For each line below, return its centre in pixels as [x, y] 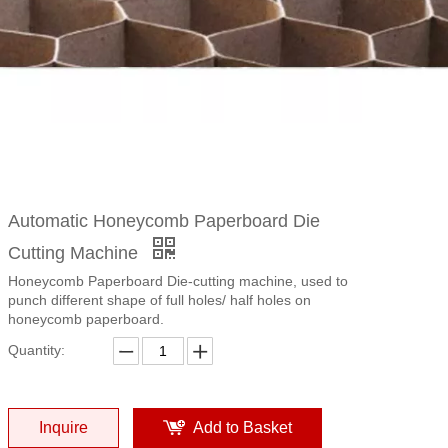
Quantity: [36, 350]
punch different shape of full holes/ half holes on [159, 300]
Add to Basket [242, 428]
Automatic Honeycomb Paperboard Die [164, 221]
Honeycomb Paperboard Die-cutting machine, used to [178, 281]
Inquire [63, 428]
